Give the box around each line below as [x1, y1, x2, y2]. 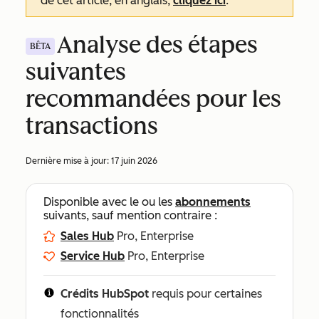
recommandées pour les [26, 85, 281, 113]
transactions [26, 113, 158, 140]
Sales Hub [61, 229, 114, 243]
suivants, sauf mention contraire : [43, 209, 217, 222]
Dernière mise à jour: [26, 156, 111, 166]
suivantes [26, 58, 126, 85]
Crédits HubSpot [61, 287, 149, 300]
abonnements [175, 195, 251, 209]
